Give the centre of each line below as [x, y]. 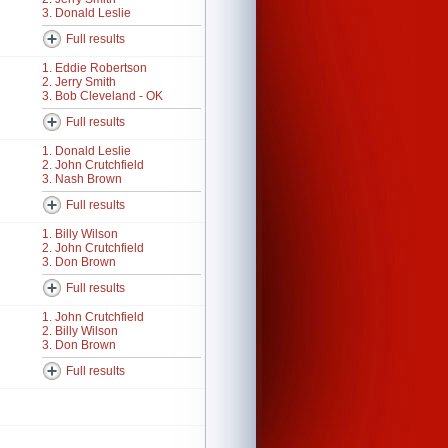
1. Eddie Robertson [94, 68]
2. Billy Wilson [80, 331]
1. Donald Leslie [86, 151]
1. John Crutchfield [93, 317]
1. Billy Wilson [80, 234]
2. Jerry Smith [79, 82]
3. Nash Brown [82, 179]
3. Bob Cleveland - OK [102, 96]
